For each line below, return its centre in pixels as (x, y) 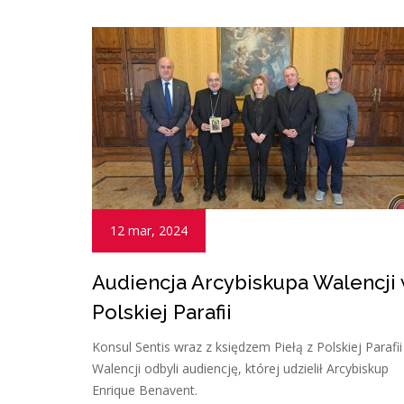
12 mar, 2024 (149, 230)
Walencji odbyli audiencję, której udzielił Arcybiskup (240, 368)
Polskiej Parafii (162, 312)
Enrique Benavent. (145, 390)
